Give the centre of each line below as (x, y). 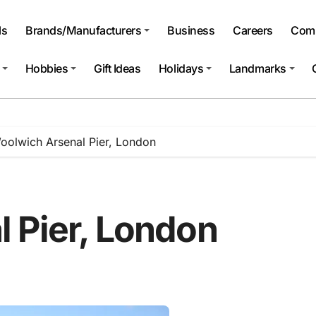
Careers (253, 30)
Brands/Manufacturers (84, 30)
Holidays (181, 68)
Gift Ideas (117, 68)
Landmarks (257, 68)
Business (191, 30)
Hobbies (47, 68)
